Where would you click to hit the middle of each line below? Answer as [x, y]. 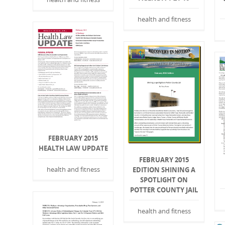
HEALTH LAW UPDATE [73, 148]
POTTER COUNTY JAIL [164, 190]
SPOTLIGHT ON [164, 180]
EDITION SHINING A [164, 170]
